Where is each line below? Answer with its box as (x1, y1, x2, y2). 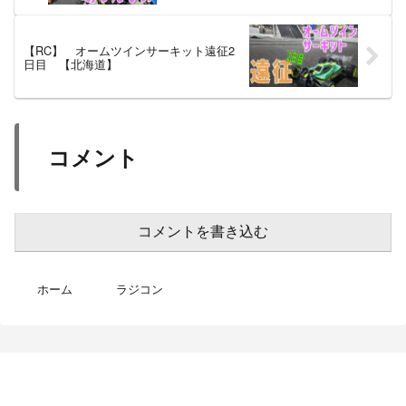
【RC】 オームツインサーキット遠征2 (24, 41, 235, 59)
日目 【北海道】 (24, 54, 118, 72)
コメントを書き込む (138, 224, 268, 240)
